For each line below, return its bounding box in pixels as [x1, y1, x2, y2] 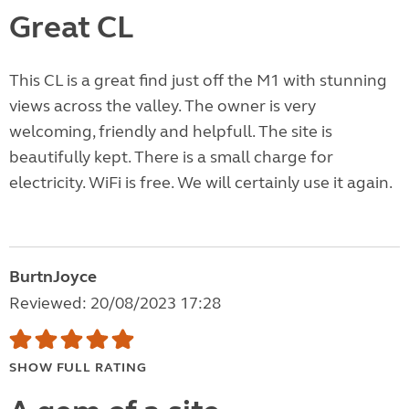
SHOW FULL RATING [9, 360, 147, 376]
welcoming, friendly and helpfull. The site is [9, 121, 332, 142]
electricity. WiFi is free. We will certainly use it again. [9, 173, 393, 194]
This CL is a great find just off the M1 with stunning [9, 70, 387, 91]
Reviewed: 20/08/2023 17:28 [9, 293, 221, 314]
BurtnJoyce [9, 267, 97, 288]
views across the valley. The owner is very [9, 96, 316, 117]
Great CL [9, 8, 133, 47]
